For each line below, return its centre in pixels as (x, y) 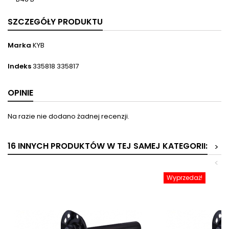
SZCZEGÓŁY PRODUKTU (55, 22)
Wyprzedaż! (185, 178)
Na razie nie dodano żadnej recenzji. (68, 116)
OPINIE (20, 93)
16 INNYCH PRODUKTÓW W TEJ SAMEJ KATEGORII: (108, 146)
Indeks (19, 66)
